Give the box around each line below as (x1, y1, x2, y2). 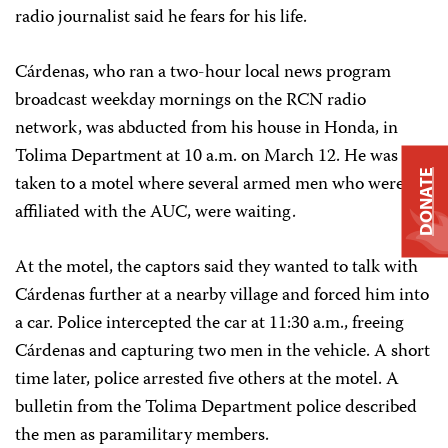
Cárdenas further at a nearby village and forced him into (15, 281, 429, 311)
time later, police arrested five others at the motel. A (15, 365, 399, 395)
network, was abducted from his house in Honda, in (15, 114, 398, 144)
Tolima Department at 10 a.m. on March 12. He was (15, 142, 398, 172)
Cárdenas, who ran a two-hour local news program (15, 58, 391, 88)
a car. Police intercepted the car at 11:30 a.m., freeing (15, 309, 404, 339)
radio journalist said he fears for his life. (15, 3, 307, 33)
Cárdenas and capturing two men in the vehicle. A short (15, 337, 430, 367)
